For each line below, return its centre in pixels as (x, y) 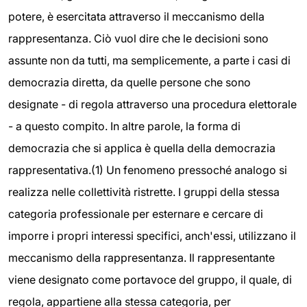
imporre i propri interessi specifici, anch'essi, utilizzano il (152, 236)
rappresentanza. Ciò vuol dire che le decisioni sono (138, 38)
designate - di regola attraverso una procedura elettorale (152, 104)
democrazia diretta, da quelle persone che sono (130, 82)
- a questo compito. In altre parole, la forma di (124, 126)
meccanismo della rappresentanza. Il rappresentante (142, 258)
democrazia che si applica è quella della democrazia (142, 148)
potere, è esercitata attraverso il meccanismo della (136, 16)
